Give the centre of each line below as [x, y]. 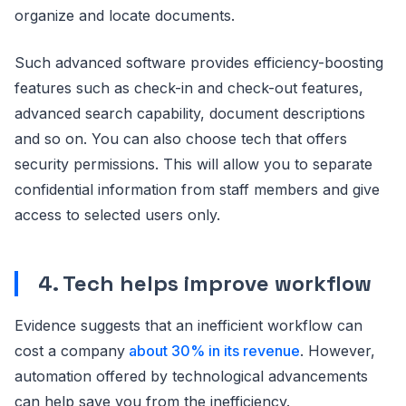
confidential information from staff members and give [197, 190]
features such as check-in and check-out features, [189, 88]
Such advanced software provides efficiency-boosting [199, 63]
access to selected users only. [117, 215]
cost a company [70, 351]
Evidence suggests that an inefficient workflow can [188, 326]
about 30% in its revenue [214, 351]
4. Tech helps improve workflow [202, 284]
